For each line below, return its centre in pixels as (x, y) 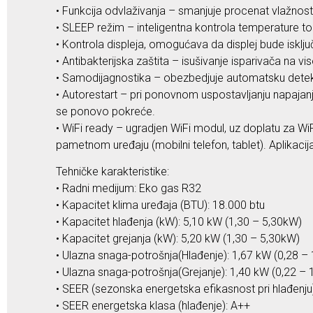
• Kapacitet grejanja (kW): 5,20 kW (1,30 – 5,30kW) (178, 238)
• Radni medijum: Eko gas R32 (129, 188)
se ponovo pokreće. (105, 111)
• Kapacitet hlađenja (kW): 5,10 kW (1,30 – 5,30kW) (179, 221)
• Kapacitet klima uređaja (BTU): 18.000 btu (160, 205)
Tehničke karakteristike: (112, 171)
